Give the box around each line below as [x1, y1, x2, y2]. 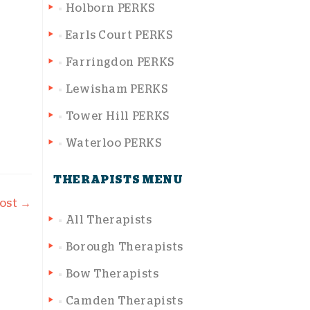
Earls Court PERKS [65, 30, 173, 41]
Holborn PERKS [65, 3, 155, 14]
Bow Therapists [65, 268, 159, 280]
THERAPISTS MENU [53, 174, 183, 185]
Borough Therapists [65, 241, 184, 253]
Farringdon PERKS [65, 57, 174, 68]
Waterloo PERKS [65, 138, 162, 149]
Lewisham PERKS [65, 84, 168, 95]
